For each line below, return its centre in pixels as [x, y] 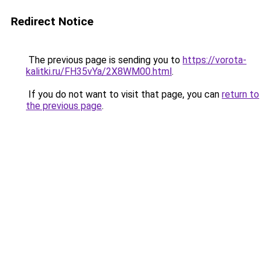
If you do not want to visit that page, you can [124, 94]
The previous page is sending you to [104, 60]
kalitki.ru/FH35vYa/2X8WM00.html [99, 71]
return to [240, 94]
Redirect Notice [52, 21]
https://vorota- [215, 60]
